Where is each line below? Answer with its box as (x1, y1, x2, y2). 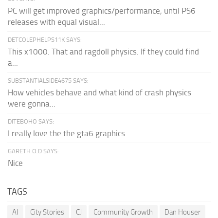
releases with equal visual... (8, 17, 105, 27)
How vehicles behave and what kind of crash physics (8, 88, 191, 98)
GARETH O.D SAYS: (8, 147, 59, 155)
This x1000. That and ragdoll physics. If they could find (8, 47, 199, 57)
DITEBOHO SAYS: (8, 118, 54, 126)
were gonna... (8, 99, 55, 109)
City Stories (30, 208, 64, 217)
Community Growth (93, 208, 153, 217)
